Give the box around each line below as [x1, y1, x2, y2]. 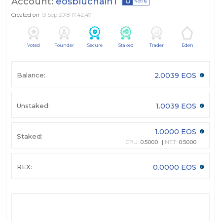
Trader [149, 42, 164, 48]
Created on [11, 11, 41, 19]
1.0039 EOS [156, 101, 198, 110]
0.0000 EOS [153, 162, 198, 172]
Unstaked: [17, 101, 50, 110]
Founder [54, 42, 74, 48]
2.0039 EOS [154, 71, 198, 80]
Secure [87, 42, 103, 48]
